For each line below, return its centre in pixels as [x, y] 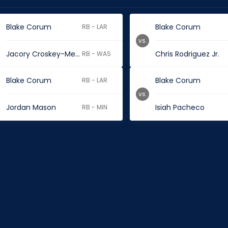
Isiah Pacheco [180, 107]
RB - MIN [95, 107]
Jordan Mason [31, 107]
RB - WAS [97, 54]
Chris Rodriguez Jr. [188, 54]
